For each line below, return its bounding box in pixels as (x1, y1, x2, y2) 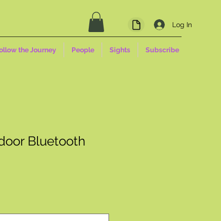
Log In (172, 20, 192, 29)
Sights (110, 45, 130, 54)
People (72, 45, 94, 54)
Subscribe (146, 45, 179, 54)
